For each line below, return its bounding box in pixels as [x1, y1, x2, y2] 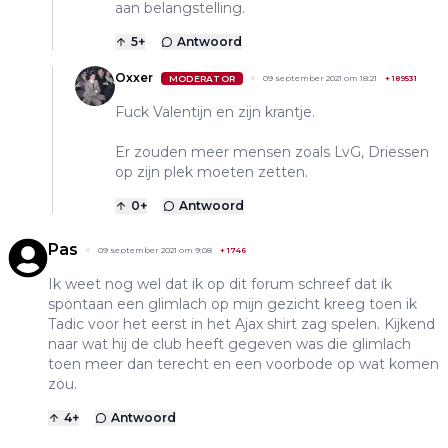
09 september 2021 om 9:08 [98, 245, 212, 256]
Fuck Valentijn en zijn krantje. [115, 103, 315, 122]
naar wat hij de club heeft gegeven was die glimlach [48, 335, 411, 354]
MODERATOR [169, 72, 236, 84]
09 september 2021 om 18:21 [263, 73, 378, 84]
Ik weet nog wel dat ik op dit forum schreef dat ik [48, 275, 392, 294]
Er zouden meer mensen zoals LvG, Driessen [115, 143, 429, 162]
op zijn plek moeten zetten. [115, 163, 308, 182]
